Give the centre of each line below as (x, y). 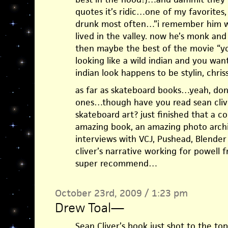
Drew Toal (83, 208)
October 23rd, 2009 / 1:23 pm (121, 193)
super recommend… (116, 163)
